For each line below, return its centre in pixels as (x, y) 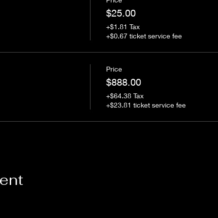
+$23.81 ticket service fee (146, 105)
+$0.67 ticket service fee (144, 36)
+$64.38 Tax (125, 96)
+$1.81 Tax (123, 27)
